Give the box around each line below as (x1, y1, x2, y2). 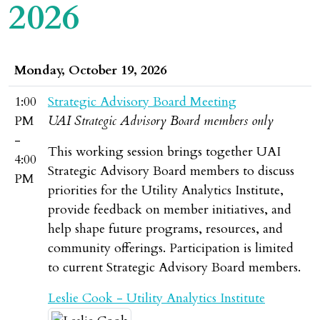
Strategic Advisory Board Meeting (48, 93, 236, 111)
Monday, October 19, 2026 (14, 61, 166, 79)
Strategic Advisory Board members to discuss (48, 162, 294, 180)
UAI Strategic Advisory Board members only (48, 112, 274, 130)
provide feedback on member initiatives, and (48, 201, 291, 219)
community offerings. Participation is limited (48, 239, 294, 257)
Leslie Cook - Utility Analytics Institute (48, 289, 265, 307)
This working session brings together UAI (48, 143, 281, 161)
